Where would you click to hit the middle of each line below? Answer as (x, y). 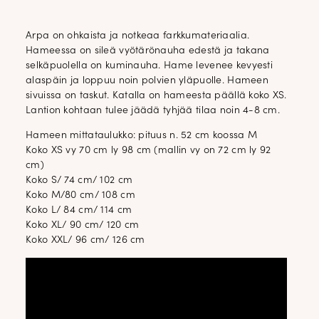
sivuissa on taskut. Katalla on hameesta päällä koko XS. (156, 95)
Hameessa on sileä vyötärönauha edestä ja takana (148, 51)
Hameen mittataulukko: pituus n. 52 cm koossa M (142, 135)
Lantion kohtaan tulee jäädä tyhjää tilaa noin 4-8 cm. (153, 110)
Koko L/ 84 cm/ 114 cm (79, 210)
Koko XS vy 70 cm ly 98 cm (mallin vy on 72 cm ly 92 (148, 150)
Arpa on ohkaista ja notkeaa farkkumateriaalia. (138, 36)
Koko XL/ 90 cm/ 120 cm (83, 225)
